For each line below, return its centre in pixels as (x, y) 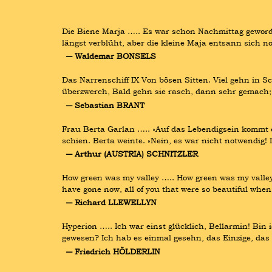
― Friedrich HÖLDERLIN (113, 251)
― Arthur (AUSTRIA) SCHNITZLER (132, 153)
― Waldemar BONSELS (111, 56)
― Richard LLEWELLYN (111, 202)
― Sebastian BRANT (105, 105)
